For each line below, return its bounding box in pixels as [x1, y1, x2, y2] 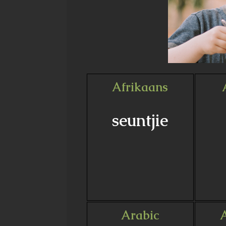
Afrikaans [112, 79, 168, 95]
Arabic [121, 207, 159, 223]
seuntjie [112, 110, 168, 131]
